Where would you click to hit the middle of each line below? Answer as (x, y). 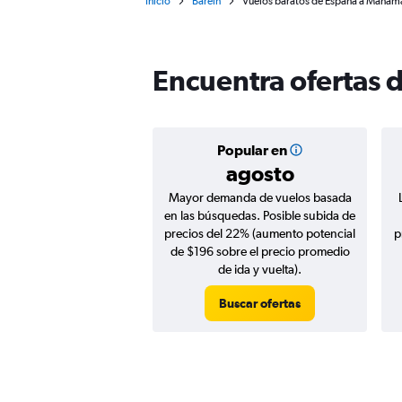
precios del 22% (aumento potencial (260, 233)
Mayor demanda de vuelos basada (260, 197)
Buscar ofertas (260, 303)
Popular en (252, 150)
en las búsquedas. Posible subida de (260, 215)
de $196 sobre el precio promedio (260, 251)
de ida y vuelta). (260, 269)
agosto (260, 173)
